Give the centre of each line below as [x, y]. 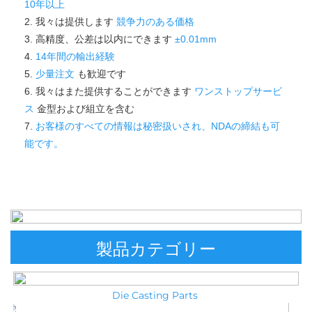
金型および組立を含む [87, 109]
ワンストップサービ [238, 92]
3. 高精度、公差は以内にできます [100, 39]
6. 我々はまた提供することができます [109, 92]
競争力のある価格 [157, 22]
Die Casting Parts [156, 296]
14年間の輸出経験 [77, 57]
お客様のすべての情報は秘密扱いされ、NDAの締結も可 [158, 126]
